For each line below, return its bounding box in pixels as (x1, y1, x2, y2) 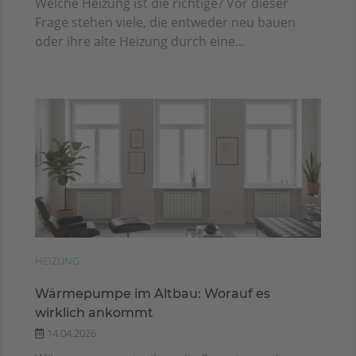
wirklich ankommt (35, 305, 153, 321)
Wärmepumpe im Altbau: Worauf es (35, 286, 270, 302)
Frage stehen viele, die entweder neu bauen (35, 14, 296, 32)
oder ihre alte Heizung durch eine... (35, 33, 245, 51)
